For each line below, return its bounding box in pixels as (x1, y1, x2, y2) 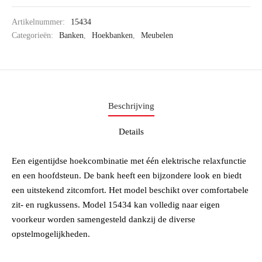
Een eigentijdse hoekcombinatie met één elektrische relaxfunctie (12, 156, 246, 166)
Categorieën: (12, 31, 56, 40)
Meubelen (141, 31, 173, 40)
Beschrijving (108, 101, 154, 111)
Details (118, 127, 144, 136)
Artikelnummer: (12, 17, 67, 26)
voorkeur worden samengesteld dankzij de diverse (12, 214, 195, 224)
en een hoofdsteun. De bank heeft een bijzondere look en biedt (12, 170, 242, 180)
